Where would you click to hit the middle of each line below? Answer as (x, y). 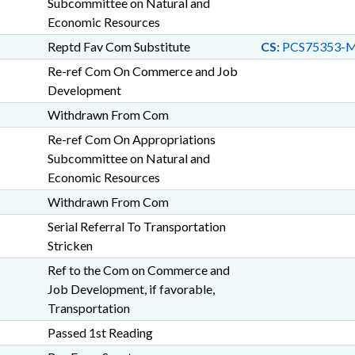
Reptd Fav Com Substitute (118, 46)
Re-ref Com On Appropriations (131, 139)
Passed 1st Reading (100, 332)
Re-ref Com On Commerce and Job (142, 71)
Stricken (70, 245)
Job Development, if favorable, (131, 289)
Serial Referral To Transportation (136, 226)
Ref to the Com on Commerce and (138, 270)
